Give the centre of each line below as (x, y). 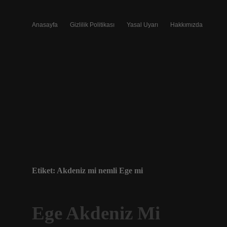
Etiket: (44, 171)
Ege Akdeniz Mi (96, 213)
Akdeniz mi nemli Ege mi (100, 171)
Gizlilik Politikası (92, 25)
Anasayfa (45, 25)
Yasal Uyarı (142, 25)
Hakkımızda (186, 25)
